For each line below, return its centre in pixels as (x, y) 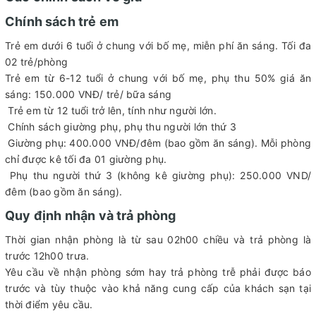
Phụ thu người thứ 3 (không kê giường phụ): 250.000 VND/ (158, 176)
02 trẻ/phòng (36, 62)
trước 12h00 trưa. (50, 256)
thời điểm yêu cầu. (50, 305)
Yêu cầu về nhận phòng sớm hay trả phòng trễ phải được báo (158, 272)
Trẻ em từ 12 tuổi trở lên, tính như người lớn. (112, 111)
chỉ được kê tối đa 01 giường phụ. (87, 159)
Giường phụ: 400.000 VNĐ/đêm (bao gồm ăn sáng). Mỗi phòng (158, 143)
